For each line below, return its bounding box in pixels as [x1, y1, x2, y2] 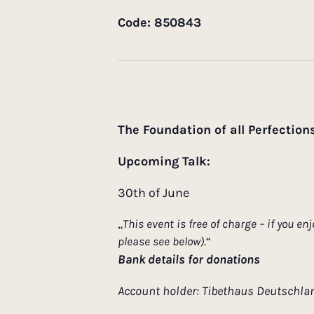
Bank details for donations [118, 252, 260, 268]
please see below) [118, 234, 204, 249]
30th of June [118, 185, 189, 201]
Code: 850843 [118, 15, 201, 31]
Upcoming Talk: [118, 153, 210, 170]
